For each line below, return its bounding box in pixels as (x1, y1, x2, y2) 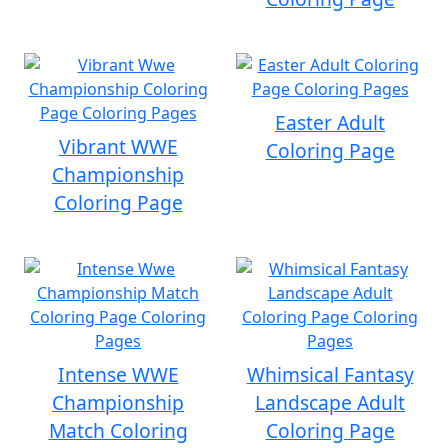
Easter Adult (275, 109, 385, 136)
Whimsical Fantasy (246, 361, 414, 388)
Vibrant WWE (58, 133, 178, 160)
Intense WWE (57, 361, 179, 388)
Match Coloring (48, 417, 188, 444)
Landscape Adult (255, 389, 405, 416)
